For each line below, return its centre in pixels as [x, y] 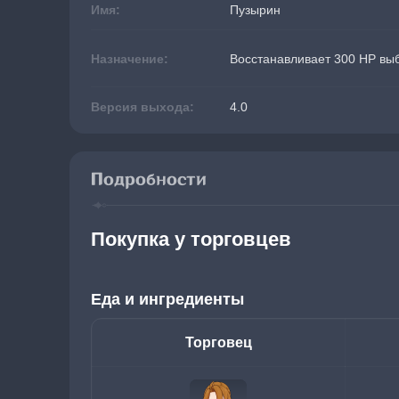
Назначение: [130, 58]
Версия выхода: [142, 107]
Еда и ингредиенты [167, 299]
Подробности [149, 179]
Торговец [219, 342]
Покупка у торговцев [191, 239]
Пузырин [255, 10]
